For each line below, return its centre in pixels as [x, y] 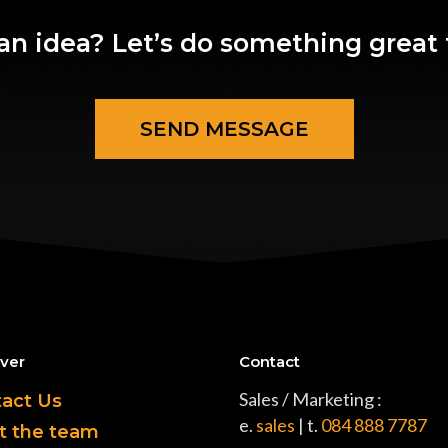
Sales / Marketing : [310, 399]
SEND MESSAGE [224, 129]
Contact [269, 361]
